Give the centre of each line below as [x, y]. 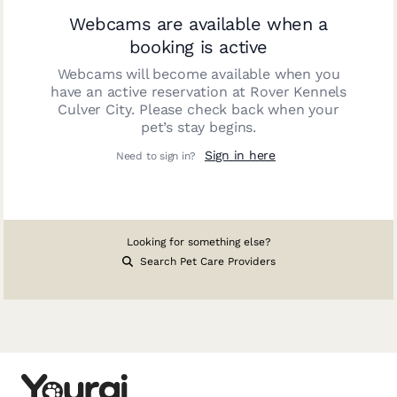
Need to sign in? [157, 156]
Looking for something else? [198, 242]
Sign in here [240, 155]
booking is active [198, 47]
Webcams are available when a [198, 24]
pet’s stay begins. [198, 127]
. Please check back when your [235, 109]
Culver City [95, 109]
